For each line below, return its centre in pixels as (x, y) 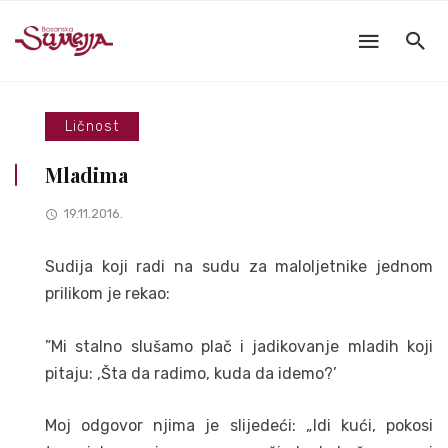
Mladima (86, 174)
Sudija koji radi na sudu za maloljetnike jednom (239, 266)
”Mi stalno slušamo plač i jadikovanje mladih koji (239, 346)
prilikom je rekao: (107, 293)
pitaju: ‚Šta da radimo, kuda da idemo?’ (191, 373)
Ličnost (92, 126)
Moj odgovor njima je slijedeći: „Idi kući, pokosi (239, 426)
